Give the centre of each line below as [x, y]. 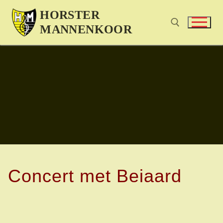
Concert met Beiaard [95, 176]
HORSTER [70, 15]
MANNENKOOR [86, 29]
